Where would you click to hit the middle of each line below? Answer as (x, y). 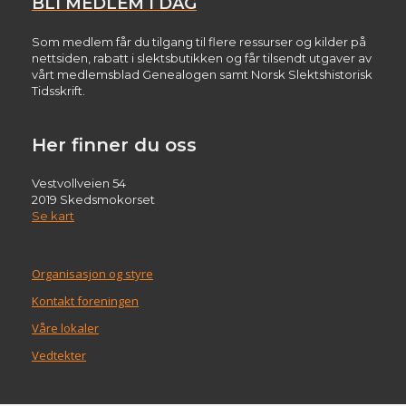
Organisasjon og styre (92, 273)
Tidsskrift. (58, 90)
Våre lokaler (65, 328)
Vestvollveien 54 (79, 184)
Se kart (53, 216)
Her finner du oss (114, 145)
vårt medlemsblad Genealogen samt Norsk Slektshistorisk (202, 74)
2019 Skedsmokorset (93, 200)
